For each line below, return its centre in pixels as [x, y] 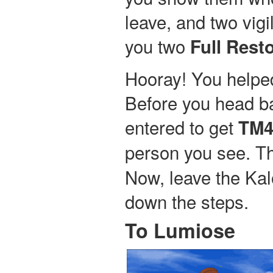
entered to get [182, 126]
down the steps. [187, 201]
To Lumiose [180, 230]
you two [158, 45]
